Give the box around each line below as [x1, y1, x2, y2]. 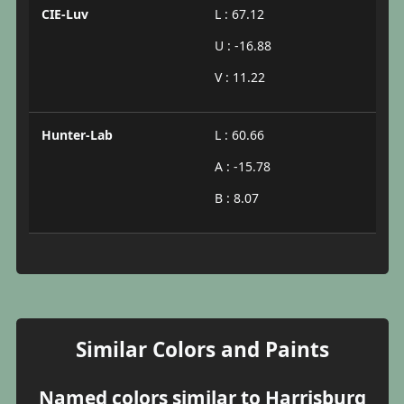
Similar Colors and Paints [75, 335, 329, 364]
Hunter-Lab [41, 125, 113, 143]
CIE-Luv [41, 5, 88, 23]
